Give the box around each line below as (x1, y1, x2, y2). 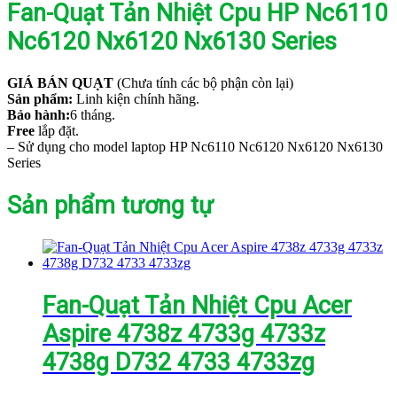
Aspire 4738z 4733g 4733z (43, 319, 325, 348)
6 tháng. (70, 107, 115, 123)
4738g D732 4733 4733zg (43, 347, 315, 377)
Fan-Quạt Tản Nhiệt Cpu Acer (43, 291, 352, 320)
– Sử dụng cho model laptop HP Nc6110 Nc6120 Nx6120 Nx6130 (7, 139, 383, 155)
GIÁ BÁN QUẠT (7, 75, 113, 91)
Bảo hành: (7, 107, 70, 123)
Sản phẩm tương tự (7, 191, 214, 220)
